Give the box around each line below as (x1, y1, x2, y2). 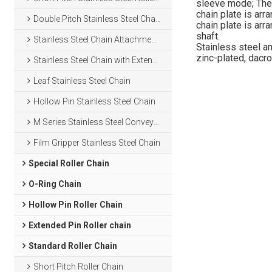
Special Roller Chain (28, 158, 109, 168)
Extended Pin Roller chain (28, 220, 131, 230)
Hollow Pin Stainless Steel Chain (33, 97, 156, 106)
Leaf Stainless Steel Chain (33, 76, 131, 86)
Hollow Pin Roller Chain (28, 200, 123, 209)
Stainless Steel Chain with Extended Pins (33, 55, 153, 65)
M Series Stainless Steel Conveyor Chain (33, 117, 154, 127)
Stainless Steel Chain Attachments (33, 35, 152, 44)
